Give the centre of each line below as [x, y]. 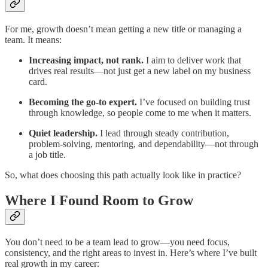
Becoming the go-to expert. [83, 102]
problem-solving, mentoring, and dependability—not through [144, 144]
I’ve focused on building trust [194, 102]
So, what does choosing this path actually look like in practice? [123, 175]
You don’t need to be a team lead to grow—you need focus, [117, 242]
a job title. [47, 155]
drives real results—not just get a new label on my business [140, 71]
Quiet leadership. [63, 133]
